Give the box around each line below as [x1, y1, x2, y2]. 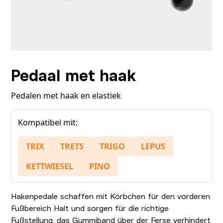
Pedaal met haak [11, 65, 136, 86]
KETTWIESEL [26, 160, 74, 172]
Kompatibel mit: [18, 116, 78, 128]
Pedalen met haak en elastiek [11, 90, 121, 101]
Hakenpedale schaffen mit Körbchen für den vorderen [11, 192, 211, 202]
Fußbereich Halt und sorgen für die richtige [11, 204, 169, 214]
